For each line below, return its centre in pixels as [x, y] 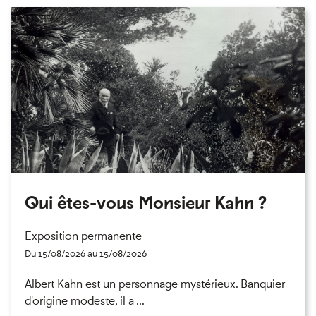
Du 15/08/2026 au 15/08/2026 [86, 254]
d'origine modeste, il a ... [85, 301]
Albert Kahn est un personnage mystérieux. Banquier [155, 284]
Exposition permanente [83, 236]
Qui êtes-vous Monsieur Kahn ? [146, 203]
